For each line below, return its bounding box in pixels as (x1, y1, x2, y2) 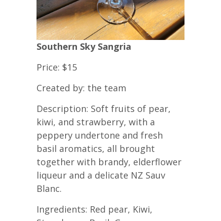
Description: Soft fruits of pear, (37, 103, 171, 115)
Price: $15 (37, 61, 77, 74)
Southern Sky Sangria (37, 40, 131, 53)
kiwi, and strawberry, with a (37, 116, 155, 128)
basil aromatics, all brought (37, 143, 155, 155)
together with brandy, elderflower (37, 156, 182, 168)
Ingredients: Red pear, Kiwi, (37, 203, 152, 216)
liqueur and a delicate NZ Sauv (37, 169, 165, 182)
